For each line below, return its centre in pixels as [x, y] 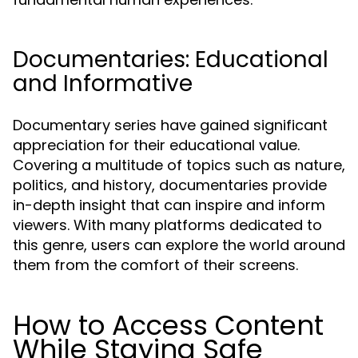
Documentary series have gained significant [170, 125]
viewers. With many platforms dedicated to [167, 225]
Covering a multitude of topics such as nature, [179, 165]
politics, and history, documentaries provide [170, 185]
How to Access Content [168, 325]
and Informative [103, 84]
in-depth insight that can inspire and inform [169, 205]
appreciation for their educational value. [156, 145]
